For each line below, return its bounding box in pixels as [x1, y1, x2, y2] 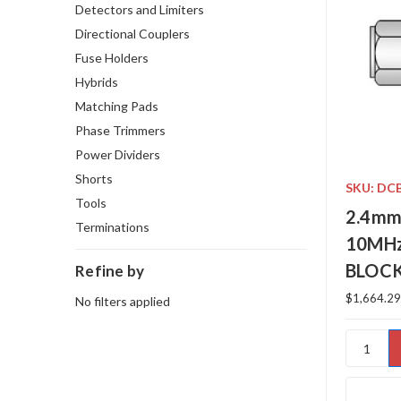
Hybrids [75, 73, 118, 90]
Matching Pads [75, 98, 158, 114]
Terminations [75, 218, 149, 235]
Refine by [75, 260, 145, 280]
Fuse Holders [75, 49, 149, 65]
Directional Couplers [75, 25, 190, 41]
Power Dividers [75, 146, 160, 162]
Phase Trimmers [75, 122, 166, 138]
